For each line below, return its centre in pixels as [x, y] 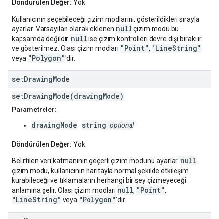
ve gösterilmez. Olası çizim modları [66, 49]
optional [122, 125]
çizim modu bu [155, 29]
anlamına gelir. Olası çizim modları [65, 190]
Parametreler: [34, 110]
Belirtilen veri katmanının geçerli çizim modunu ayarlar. [96, 161]
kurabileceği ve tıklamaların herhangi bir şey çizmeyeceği [99, 181]
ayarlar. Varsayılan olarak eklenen [64, 29]
